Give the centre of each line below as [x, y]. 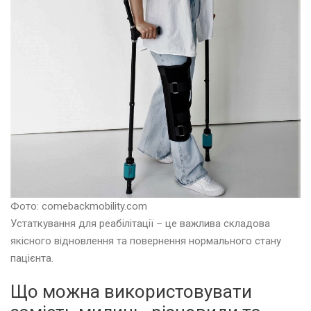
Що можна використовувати [131, 291]
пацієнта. [32, 258]
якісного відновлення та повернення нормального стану [146, 241]
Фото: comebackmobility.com [79, 206]
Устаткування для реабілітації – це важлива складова [140, 223]
